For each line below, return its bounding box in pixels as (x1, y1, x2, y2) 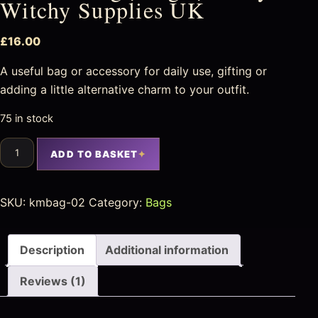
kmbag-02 (29, 194, 85, 209)
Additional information (105, 242, 229, 257)
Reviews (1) (20, 273, 86, 288)
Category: (89, 194, 146, 209)
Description (20, 242, 84, 257)
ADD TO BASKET (50, 148, 138, 160)
